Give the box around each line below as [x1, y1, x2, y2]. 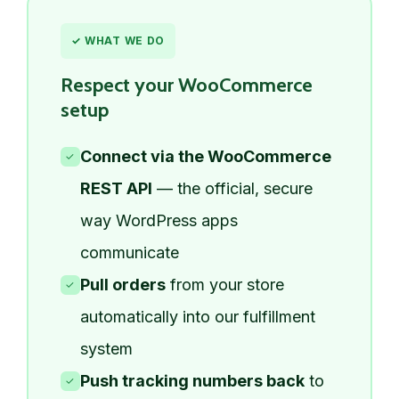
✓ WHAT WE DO [70, 33, 166, 47]
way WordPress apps [79, 210, 238, 230]
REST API [79, 178, 152, 198]
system [79, 338, 133, 358]
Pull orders [79, 274, 166, 294]
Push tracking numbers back [79, 370, 305, 390]
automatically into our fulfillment [79, 306, 315, 326]
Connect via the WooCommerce [79, 146, 331, 166]
